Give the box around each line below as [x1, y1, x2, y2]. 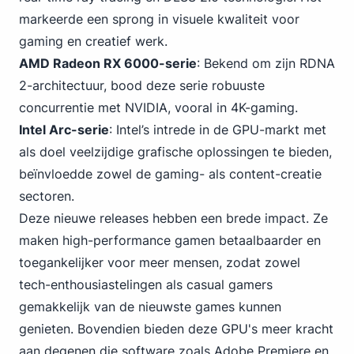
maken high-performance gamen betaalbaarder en [19, 232, 321, 248]
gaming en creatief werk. [19, 33, 168, 49]
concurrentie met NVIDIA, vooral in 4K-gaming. [19, 100, 298, 115]
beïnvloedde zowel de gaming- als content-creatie [19, 166, 322, 182]
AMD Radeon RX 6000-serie [19, 55, 197, 71]
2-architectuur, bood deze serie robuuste [19, 77, 265, 93]
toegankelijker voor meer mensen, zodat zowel [19, 254, 300, 270]
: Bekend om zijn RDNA [197, 55, 335, 71]
